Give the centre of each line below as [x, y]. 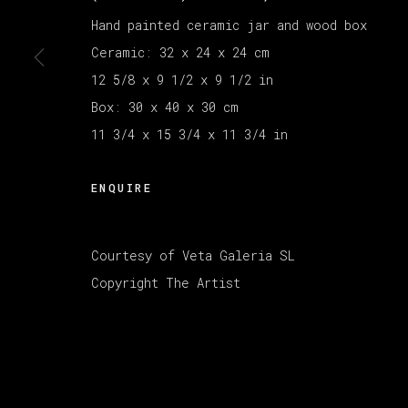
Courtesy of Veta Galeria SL [193, 255]
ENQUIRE [122, 187]
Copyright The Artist [166, 282]
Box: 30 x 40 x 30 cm [165, 107]
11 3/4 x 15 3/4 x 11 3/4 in [189, 134]
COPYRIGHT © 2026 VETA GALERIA [206, 36]
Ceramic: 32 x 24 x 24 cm [180, 52]
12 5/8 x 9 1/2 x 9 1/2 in [182, 79]
